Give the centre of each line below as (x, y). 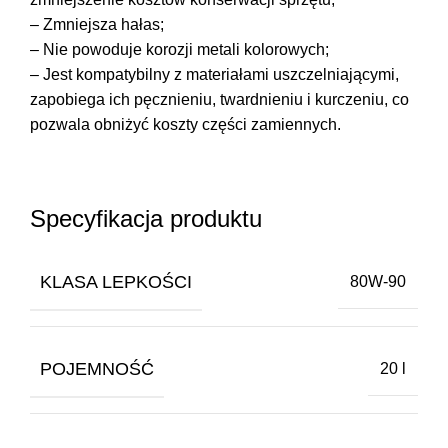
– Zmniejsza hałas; (97, 24)
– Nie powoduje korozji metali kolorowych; (179, 49)
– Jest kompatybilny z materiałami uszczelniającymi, (214, 74)
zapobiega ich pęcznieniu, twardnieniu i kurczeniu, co (219, 99)
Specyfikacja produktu (146, 218)
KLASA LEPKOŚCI (116, 281)
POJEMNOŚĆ (97, 368)
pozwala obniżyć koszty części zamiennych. (185, 124)
